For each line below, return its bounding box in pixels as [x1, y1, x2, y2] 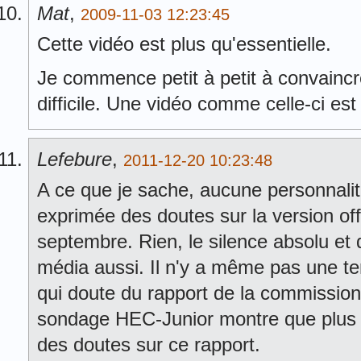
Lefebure [37, 148, 112, 170]
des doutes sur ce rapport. [37, 334, 260, 355]
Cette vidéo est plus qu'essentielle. [37, 33, 331, 55]
